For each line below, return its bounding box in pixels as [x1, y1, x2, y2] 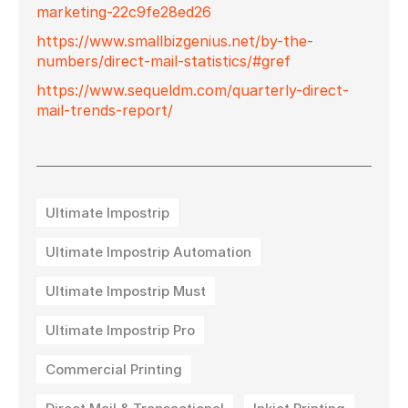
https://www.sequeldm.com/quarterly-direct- [36, 80, 349, 99]
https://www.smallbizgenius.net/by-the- [36, 31, 313, 50]
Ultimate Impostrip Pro [46, 321, 195, 339]
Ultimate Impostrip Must [46, 281, 206, 300]
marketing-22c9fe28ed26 [36, 2, 211, 21]
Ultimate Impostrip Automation [46, 242, 251, 260]
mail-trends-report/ [36, 100, 173, 119]
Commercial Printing [46, 360, 182, 378]
